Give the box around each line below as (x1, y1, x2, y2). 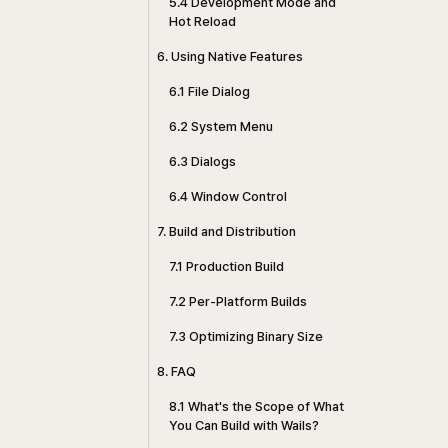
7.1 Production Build (169, 259, 284, 274)
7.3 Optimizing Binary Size (169, 329, 323, 344)
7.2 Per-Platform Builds (169, 294, 307, 309)
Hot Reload (169, 14, 236, 29)
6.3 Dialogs (169, 154, 236, 169)
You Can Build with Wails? (169, 418, 319, 433)
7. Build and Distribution (157, 224, 296, 239)
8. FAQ (157, 364, 196, 379)
